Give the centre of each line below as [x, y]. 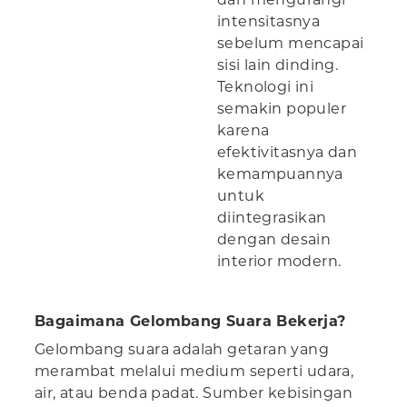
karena [243, 131]
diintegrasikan [272, 218]
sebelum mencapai [291, 44]
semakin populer [282, 109]
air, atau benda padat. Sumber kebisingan [194, 393]
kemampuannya [280, 174]
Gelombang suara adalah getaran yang [182, 350]
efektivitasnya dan [288, 153]
